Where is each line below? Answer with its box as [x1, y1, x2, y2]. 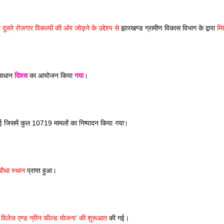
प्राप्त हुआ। [25, 166, 56, 174]
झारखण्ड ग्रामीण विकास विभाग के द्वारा [119, 24, 217, 32]
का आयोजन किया [27, 71, 74, 79]
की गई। [107, 214, 129, 222]
